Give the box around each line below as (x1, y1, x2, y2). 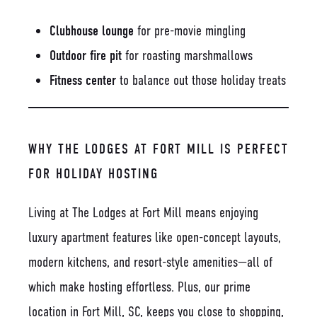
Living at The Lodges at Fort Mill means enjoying (28, 204, 258, 221)
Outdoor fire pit (50, 47, 122, 64)
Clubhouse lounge (50, 22, 134, 39)
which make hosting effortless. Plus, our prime (28, 278, 250, 295)
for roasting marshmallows (122, 47, 253, 64)
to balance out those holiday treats (116, 71, 286, 88)
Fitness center (50, 71, 116, 88)
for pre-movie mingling (134, 22, 246, 39)
